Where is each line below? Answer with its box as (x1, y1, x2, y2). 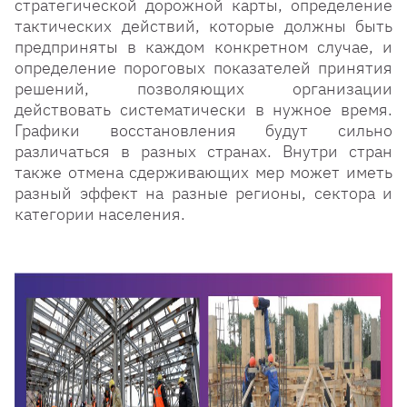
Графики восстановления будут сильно (15, 120, 392, 141)
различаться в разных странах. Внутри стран (15, 141, 392, 162)
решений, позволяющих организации (15, 78, 392, 99)
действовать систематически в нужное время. (15, 99, 392, 120)
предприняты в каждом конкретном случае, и (15, 36, 392, 57)
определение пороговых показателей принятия (15, 57, 392, 78)
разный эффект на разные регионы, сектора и (15, 183, 392, 203)
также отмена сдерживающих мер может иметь (15, 162, 392, 183)
